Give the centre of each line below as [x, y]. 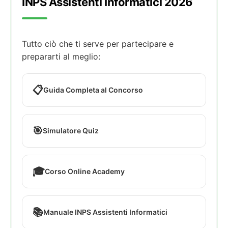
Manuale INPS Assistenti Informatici [105, 212]
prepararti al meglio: [61, 56]
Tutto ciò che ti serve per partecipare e [98, 44]
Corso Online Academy [85, 171]
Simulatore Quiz [71, 130]
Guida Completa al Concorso [93, 90]
